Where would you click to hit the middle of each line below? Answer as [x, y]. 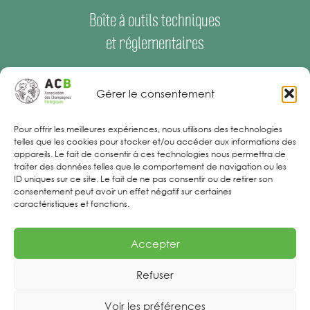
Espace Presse [108, 75]
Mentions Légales [155, 109]
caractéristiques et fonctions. [72, 204]
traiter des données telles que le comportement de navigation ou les [150, 166]
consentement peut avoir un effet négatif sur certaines [123, 191]
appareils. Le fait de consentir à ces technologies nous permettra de [150, 154]
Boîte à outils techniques [155, 20]
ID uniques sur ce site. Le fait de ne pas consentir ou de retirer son [143, 179]
